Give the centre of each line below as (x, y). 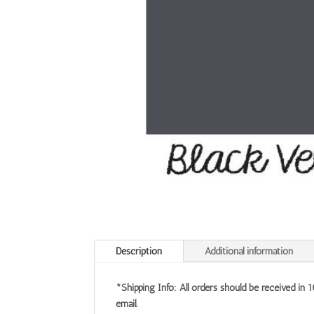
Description (139, 252)
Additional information (249, 252)
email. (127, 304)
